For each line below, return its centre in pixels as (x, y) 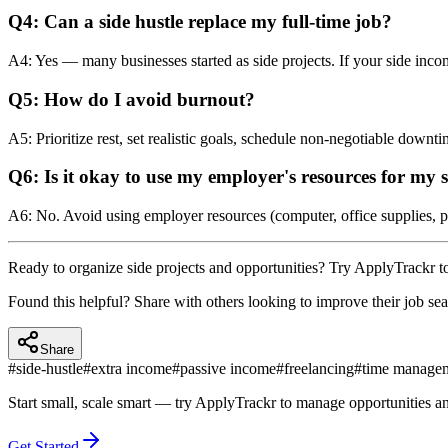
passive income (228, 369)
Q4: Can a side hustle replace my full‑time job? (200, 22)
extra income (131, 369)
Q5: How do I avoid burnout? (131, 99)
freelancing (319, 369)
